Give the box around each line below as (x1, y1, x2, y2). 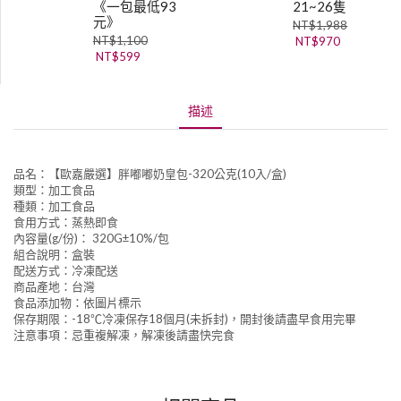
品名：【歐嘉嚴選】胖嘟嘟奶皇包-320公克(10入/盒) (13, 166, 286, 182)
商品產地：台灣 (13, 279, 95, 294)
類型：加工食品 (13, 183, 95, 198)
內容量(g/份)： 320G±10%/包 (13, 231, 169, 246)
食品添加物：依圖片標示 (13, 295, 141, 311)
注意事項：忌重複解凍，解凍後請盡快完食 (13, 328, 235, 343)
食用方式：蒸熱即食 (13, 215, 118, 230)
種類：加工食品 (13, 199, 95, 214)
